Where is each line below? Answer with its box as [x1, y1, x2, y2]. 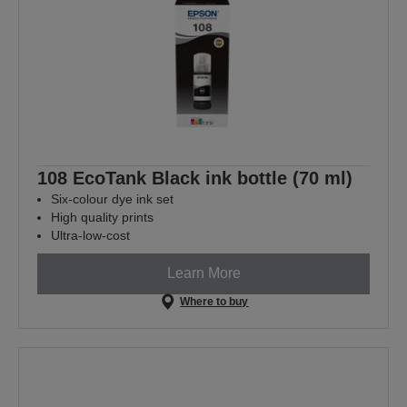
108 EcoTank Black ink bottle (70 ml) [37, 167, 352, 188]
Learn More [166, 265, 241, 282]
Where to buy [180, 294, 249, 308]
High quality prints [51, 209, 154, 224]
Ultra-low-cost [51, 227, 130, 243]
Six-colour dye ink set [51, 191, 174, 206]
